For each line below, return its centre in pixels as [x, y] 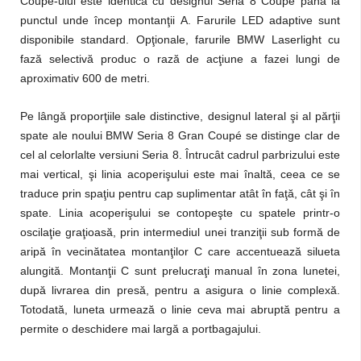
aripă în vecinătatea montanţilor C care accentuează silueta [180, 251]
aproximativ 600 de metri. [85, 78]
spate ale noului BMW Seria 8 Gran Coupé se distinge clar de [180, 135]
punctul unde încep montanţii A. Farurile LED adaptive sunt [180, 20]
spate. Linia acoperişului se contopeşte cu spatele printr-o [180, 213]
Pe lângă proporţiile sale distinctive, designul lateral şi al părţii [180, 116]
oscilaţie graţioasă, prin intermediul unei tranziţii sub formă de [180, 232]
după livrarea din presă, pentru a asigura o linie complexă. [180, 290]
